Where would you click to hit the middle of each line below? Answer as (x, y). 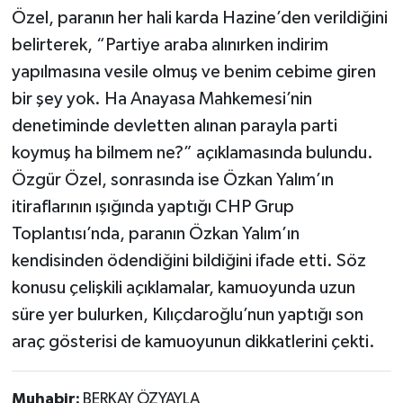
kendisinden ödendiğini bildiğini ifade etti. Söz (188, 261)
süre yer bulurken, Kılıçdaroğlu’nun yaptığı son (187, 315)
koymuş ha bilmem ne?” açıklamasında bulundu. (192, 153)
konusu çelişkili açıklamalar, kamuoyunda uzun (183, 288)
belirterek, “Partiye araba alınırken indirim (170, 45)
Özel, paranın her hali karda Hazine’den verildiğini (199, 18)
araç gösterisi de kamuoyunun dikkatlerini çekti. (193, 342)
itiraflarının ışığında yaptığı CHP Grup (152, 207)
